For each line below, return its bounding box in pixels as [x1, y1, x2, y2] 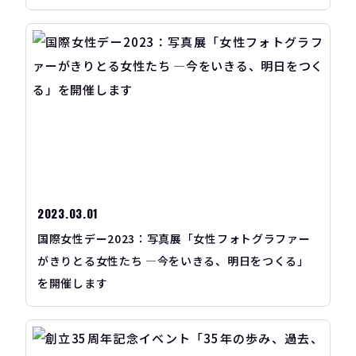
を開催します [37, 275, 108, 292]
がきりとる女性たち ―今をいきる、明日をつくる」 [37, 253, 309, 269]
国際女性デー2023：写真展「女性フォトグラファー [37, 230, 311, 247]
